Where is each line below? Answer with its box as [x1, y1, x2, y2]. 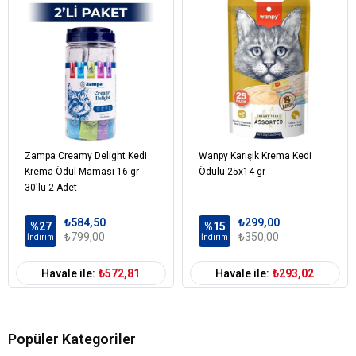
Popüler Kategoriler [8, 330, 136, 347]
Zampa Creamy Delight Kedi [25, 149, 147, 161]
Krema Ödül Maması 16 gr [25, 165, 139, 177]
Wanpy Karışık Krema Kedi [199, 149, 311, 161]
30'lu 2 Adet [25, 181, 77, 193]
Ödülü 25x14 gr [199, 165, 265, 177]
